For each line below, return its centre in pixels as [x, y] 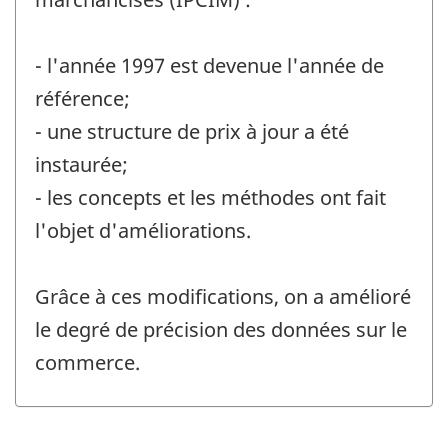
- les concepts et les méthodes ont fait [210, 198]
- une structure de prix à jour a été [192, 132]
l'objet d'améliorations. [143, 231]
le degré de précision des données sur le [221, 330]
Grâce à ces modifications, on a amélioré [223, 297]
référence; [82, 99]
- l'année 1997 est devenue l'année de [209, 66]
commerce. [87, 363]
